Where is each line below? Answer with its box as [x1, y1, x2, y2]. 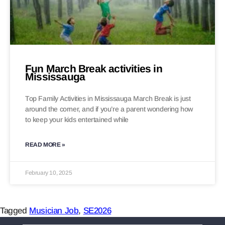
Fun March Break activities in [25, 63, 162, 75]
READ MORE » [25, 141, 65, 149]
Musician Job [29, 206, 79, 216]
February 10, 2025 [25, 169, 72, 177]
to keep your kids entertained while [25, 116, 129, 124]
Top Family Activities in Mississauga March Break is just [25, 94, 191, 103]
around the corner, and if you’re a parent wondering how [25, 105, 193, 114]
